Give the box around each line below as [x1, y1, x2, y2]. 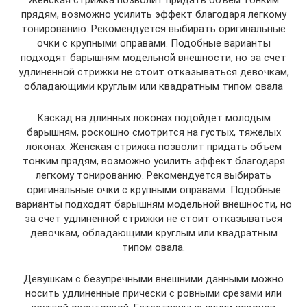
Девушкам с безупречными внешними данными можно [23, 273, 284, 286]
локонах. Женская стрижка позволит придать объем [25, 140, 282, 153]
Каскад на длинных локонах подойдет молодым [36, 112, 271, 125]
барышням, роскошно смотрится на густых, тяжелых [26, 126, 281, 139]
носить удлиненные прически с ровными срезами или [25, 287, 282, 300]
